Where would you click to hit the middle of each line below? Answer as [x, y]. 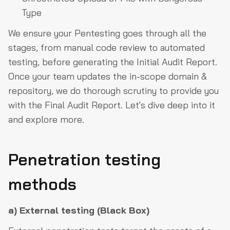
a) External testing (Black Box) [79, 210]
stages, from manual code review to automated [107, 47]
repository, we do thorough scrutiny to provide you [113, 91]
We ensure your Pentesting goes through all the [107, 33]
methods [42, 184]
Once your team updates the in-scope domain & [108, 76]
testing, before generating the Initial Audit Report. [113, 62]
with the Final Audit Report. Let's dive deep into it [112, 105]
